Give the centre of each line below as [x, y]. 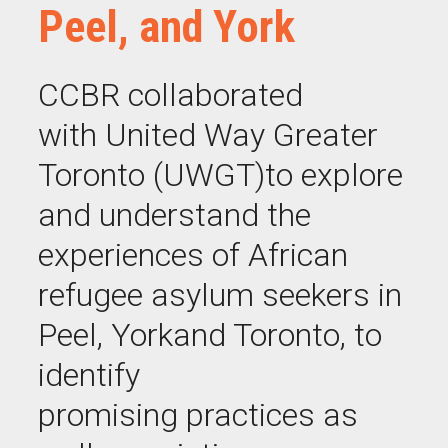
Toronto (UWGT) [151, 175]
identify [89, 375]
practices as [268, 415]
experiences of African [193, 255]
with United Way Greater [208, 135]
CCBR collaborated [170, 95]
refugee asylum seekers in [220, 295]
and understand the [174, 215]
